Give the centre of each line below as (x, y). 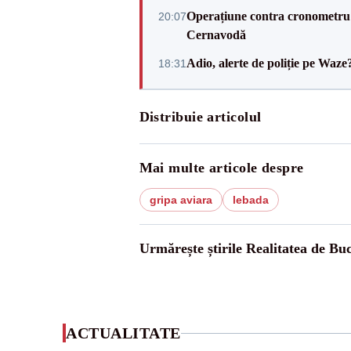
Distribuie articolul (200, 117)
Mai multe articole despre (221, 168)
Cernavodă (216, 35)
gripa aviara (181, 200)
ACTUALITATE (123, 333)
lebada (250, 200)
